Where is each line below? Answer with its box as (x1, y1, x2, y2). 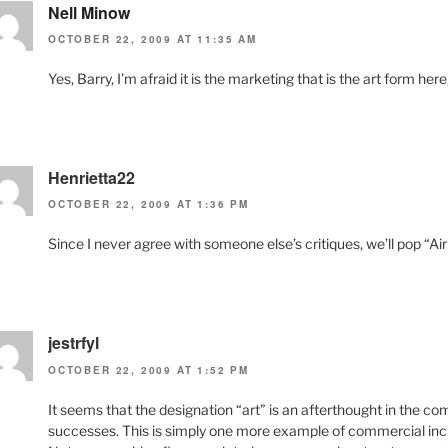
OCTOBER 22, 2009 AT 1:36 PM (48, 197, 250, 212)
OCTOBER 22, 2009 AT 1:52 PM (48, 362, 250, 377)
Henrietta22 (48, 165, 135, 189)
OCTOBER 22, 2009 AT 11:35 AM (48, 31, 257, 46)
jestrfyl (48, 331, 99, 355)
